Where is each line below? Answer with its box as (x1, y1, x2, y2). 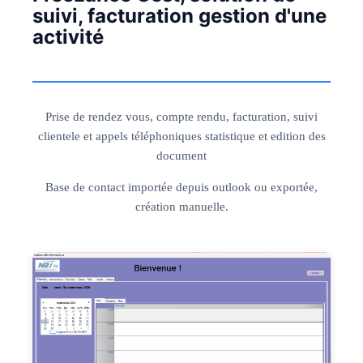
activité (32, 25, 104, 49)
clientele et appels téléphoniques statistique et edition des (37, 130, 326, 143)
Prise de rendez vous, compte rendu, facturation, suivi (45, 110, 318, 123)
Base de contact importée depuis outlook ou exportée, (45, 181, 318, 194)
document (156, 149, 207, 162)
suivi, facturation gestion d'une (32, 4, 327, 28)
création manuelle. (135, 200, 228, 213)
